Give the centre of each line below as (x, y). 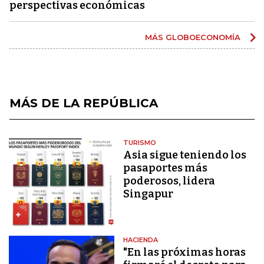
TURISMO (140, 142)
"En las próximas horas (185, 253)
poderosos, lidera (169, 181)
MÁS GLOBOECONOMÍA (194, 37)
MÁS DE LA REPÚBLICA (84, 103)
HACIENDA (141, 240)
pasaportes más (166, 168)
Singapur (148, 194)
